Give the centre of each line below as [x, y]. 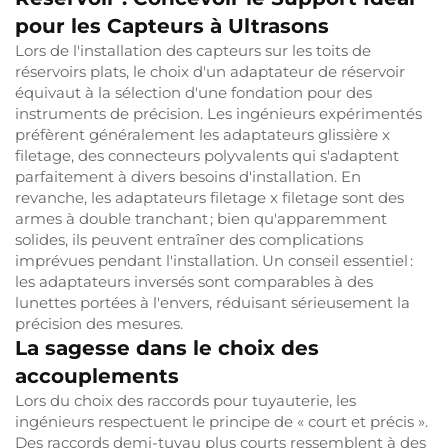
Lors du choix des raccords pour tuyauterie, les [185, 400]
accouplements [97, 376]
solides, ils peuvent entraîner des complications [189, 239]
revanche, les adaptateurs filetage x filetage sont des [209, 197]
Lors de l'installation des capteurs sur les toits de [193, 50]
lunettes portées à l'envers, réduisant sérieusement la [212, 302]
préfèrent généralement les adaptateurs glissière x [202, 134]
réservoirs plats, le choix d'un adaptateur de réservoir [210, 71]
